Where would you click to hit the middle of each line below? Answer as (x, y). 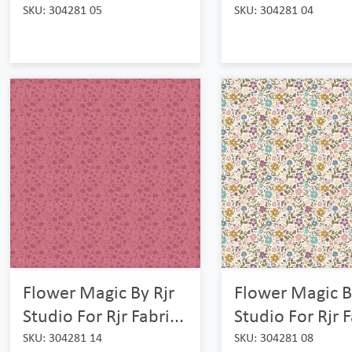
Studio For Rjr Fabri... (104, 316)
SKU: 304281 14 (63, 338)
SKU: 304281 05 (63, 10)
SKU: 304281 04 (273, 10)
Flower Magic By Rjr (99, 292)
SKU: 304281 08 (273, 338)
